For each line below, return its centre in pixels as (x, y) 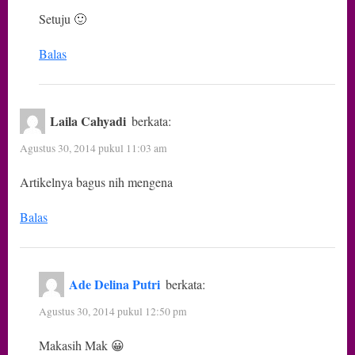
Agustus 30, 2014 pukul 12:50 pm (113, 311)
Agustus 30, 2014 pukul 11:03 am (94, 148)
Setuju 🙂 (63, 18)
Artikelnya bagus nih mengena (96, 182)
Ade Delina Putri (115, 284)
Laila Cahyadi (88, 121)
